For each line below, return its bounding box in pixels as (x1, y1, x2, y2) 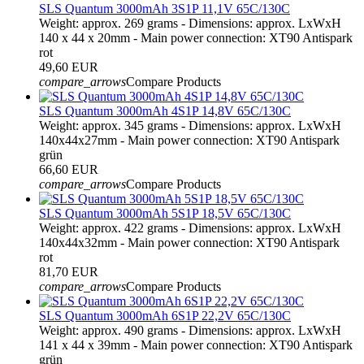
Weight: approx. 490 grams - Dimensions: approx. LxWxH (39, 323, 341, 337)
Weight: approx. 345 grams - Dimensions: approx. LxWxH (39, 118, 341, 132)
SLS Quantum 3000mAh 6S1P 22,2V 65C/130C (39, 308, 291, 323)
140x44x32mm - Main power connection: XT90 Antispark (39, 235, 340, 249)
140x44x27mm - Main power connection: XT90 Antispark (39, 132, 340, 147)
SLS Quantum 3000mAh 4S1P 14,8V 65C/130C (39, 103, 291, 118)
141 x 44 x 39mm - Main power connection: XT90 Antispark (39, 337, 353, 352)
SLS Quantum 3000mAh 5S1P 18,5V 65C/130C (39, 206, 291, 220)
